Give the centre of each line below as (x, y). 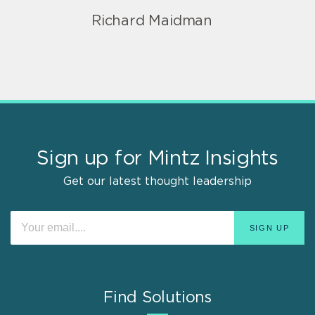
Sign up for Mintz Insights (157, 159)
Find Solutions (157, 297)
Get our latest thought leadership (157, 181)
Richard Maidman (152, 21)
